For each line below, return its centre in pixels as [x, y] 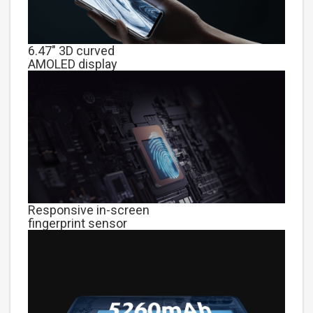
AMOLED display [73, 64]
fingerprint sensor [78, 223]
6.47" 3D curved [71, 50]
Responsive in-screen [89, 210]
